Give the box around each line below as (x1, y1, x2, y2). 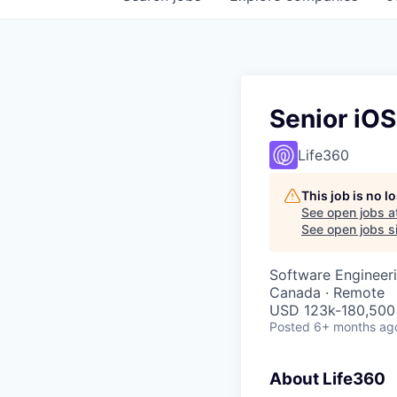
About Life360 (269, 369, 385, 389)
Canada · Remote (269, 284, 385, 301)
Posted (269, 319, 310, 334)
